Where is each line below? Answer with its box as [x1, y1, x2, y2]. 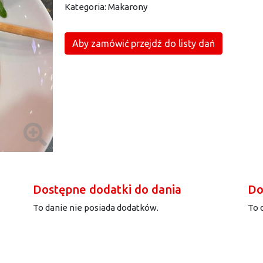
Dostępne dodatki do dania [33, 183, 181, 196]
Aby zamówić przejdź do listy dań [72, 38, 215, 49]
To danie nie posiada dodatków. [33, 203, 159, 213]
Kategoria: [65, 2, 108, 12]
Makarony [108, 2, 147, 12]
